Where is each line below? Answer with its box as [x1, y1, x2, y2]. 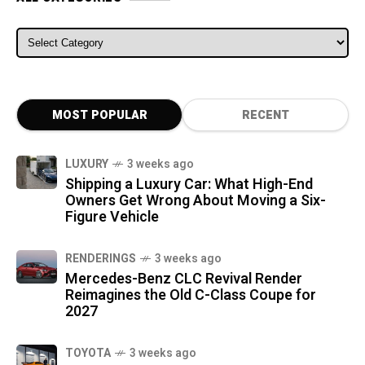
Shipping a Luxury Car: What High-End [65, 174, 313, 196]
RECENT [242, 107, 289, 125]
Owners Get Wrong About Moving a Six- [65, 190, 326, 213]
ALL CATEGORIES [15, 29, 141, 47]
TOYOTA [65, 345, 111, 363]
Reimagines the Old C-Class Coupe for [65, 284, 316, 307]
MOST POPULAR [51, 107, 147, 125]
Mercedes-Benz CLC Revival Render [65, 268, 302, 291]
